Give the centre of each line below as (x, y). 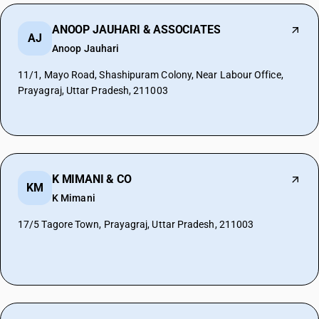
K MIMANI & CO (92, 179)
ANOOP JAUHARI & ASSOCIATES (136, 30)
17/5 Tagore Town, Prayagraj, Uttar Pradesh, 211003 (136, 224)
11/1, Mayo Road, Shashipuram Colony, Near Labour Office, (151, 75)
